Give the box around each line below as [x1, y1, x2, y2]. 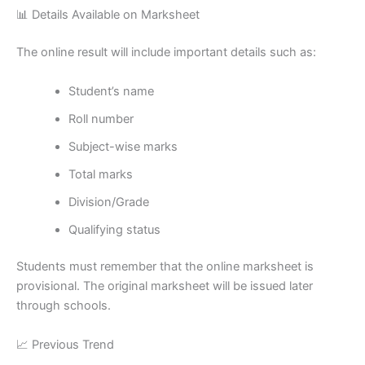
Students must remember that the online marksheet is [16, 259, 314, 275]
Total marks [68, 166, 133, 182]
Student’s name [68, 83, 154, 99]
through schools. [16, 298, 111, 314]
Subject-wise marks [68, 139, 178, 154]
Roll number [68, 111, 134, 126]
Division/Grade [68, 194, 149, 209]
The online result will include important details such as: [16, 45, 316, 60]
